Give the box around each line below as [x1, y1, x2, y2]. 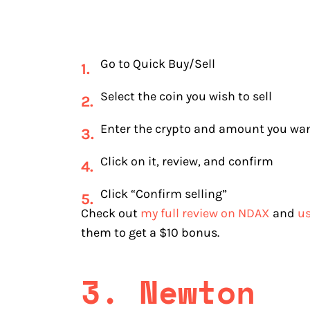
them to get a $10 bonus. [81, 224, 222, 240]
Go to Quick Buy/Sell [100, 55, 215, 71]
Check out [81, 205, 140, 221]
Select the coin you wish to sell [100, 88, 272, 104]
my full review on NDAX [140, 205, 270, 221]
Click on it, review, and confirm [100, 153, 273, 169]
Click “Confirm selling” [100, 185, 227, 201]
